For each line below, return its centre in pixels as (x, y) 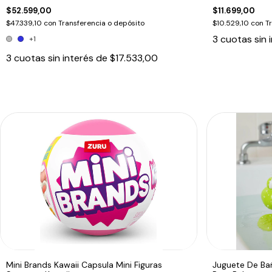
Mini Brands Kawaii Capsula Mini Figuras (84, 264)
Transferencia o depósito (101, 23)
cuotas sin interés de (62, 58)
